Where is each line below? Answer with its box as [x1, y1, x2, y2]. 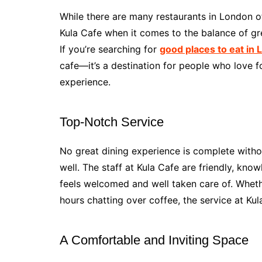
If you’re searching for [60, 43, 160, 56]
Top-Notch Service [60, 115, 164, 130]
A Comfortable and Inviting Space [60, 233, 249, 248]
